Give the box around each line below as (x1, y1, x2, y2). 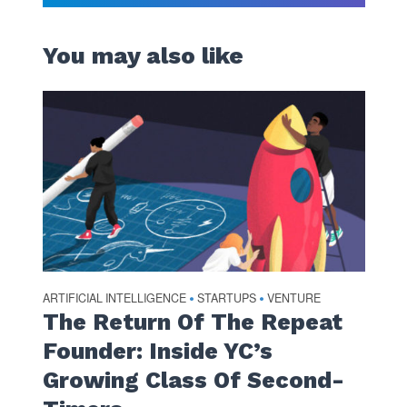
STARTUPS (196, 290, 256, 307)
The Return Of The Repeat (42, 309, 342, 336)
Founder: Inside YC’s (42, 338, 273, 365)
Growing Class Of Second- (42, 367, 344, 394)
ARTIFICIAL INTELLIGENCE (42, 290, 186, 307)
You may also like (42, 41, 243, 69)
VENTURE (266, 290, 321, 307)
